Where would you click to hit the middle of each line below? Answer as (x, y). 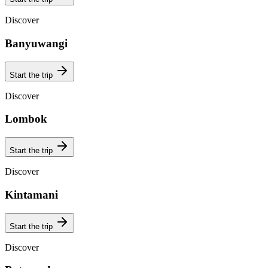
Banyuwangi (36, 43)
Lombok (26, 119)
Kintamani (31, 194)
